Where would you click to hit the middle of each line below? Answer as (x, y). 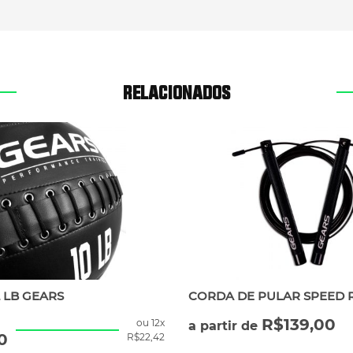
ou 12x (150, 322)
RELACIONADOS (176, 92)
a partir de (225, 325)
